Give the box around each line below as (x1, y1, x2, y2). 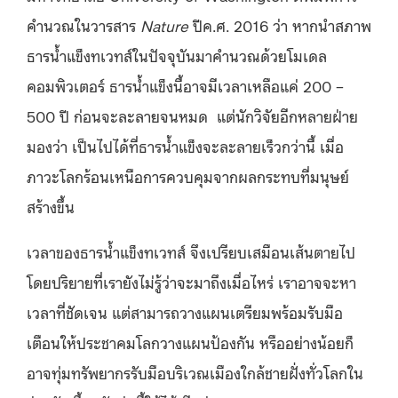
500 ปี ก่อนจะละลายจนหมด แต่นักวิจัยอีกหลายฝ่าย (27, 105, 358, 127)
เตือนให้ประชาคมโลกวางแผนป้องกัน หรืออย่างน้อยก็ (27, 331, 354, 354)
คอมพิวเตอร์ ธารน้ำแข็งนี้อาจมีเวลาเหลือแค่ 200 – (27, 75, 344, 97)
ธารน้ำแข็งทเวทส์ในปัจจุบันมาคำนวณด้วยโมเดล (27, 44, 327, 67)
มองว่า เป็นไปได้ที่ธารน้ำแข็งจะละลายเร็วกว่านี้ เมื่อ (27, 135, 344, 157)
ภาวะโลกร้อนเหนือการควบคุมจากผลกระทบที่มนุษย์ (27, 165, 349, 187)
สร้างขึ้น (27, 195, 75, 218)
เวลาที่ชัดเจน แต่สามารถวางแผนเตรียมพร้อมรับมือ (27, 301, 343, 323)
